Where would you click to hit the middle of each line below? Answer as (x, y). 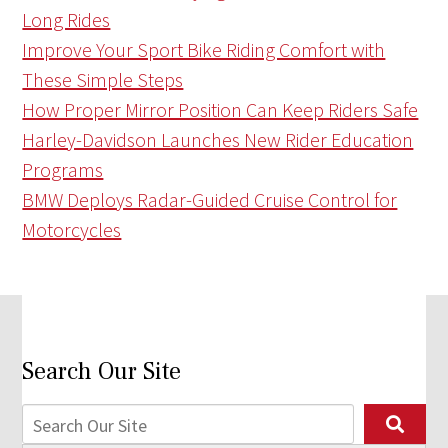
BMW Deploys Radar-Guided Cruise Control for (210, 200)
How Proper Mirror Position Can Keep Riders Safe (220, 110)
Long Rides (66, 20)
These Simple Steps (103, 80)
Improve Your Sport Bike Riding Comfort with (204, 50)
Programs (63, 170)
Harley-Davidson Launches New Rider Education (218, 140)
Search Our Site (102, 372)
